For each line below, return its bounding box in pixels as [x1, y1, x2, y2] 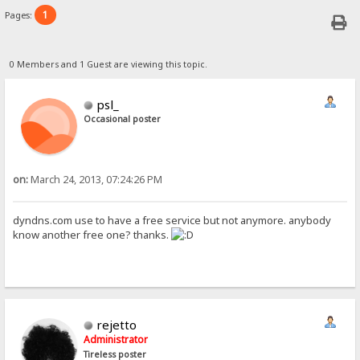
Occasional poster [84, 112, 162, 125]
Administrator [84, 332, 149, 346]
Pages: [5, 9, 35, 22]
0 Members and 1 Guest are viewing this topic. [9, 58, 207, 70]
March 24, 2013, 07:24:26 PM [28, 172, 163, 186]
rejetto [96, 316, 137, 333]
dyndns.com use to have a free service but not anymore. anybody [13, 213, 332, 228]
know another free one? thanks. [13, 227, 172, 243]
